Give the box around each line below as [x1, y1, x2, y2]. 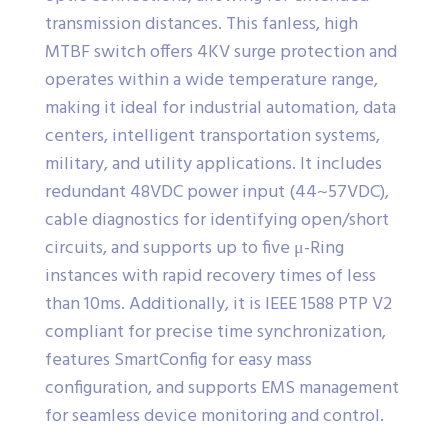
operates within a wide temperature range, [45, 66, 378, 96]
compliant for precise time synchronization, [45, 318, 386, 348]
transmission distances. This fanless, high [45, 10, 358, 40]
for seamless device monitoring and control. [45, 402, 384, 432]
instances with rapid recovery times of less [45, 262, 376, 292]
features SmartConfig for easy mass [45, 346, 312, 376]
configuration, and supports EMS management [45, 374, 399, 404]
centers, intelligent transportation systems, [45, 122, 380, 152]
